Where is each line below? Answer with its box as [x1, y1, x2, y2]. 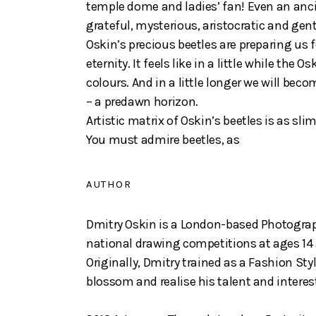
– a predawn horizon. [86, 94, 198, 110]
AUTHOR [86, 178, 131, 191]
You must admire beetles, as [86, 132, 240, 148]
